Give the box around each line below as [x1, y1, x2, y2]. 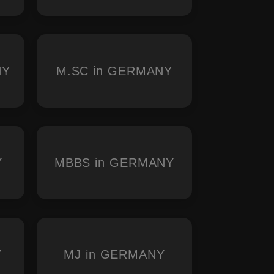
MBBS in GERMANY [54, 156, 175, 169]
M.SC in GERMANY [56, 64, 173, 78]
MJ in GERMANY [64, 248, 165, 261]
